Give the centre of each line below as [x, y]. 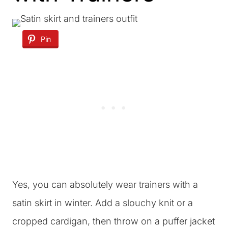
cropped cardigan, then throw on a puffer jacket [113, 221]
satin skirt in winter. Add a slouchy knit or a [103, 203]
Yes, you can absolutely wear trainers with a [105, 184]
